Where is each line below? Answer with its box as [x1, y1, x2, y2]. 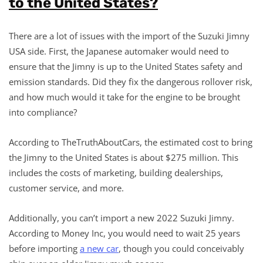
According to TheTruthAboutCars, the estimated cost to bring [9, 136, 252, 148]
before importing [9, 242, 80, 254]
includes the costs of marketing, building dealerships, [9, 166, 223, 178]
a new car [80, 242, 119, 254]
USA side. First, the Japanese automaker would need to [9, 45, 229, 57]
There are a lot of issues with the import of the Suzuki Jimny [9, 29, 249, 42]
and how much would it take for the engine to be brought [9, 90, 240, 103]
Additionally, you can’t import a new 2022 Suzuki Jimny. [9, 211, 234, 224]
